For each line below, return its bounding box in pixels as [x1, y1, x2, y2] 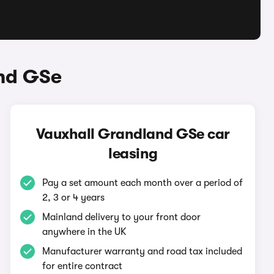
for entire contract [42, 261, 123, 272]
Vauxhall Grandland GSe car [35, 125, 230, 143]
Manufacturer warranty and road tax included [42, 246, 243, 257]
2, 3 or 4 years [42, 192, 105, 203]
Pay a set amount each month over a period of [42, 177, 243, 188]
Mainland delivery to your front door [42, 212, 201, 223]
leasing [108, 145, 158, 162]
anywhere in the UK [42, 226, 127, 237]
